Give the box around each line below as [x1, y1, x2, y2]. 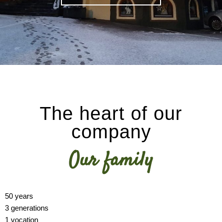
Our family [68, 147, 154, 174]
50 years [5, 192, 33, 200]
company [71, 121, 151, 142]
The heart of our [40, 103, 182, 124]
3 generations [5, 204, 49, 212]
